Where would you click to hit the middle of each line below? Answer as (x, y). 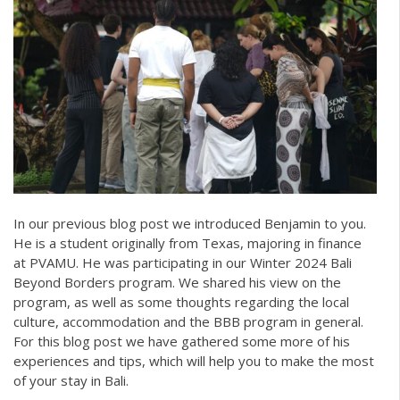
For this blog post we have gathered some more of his (182, 342)
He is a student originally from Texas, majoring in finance (187, 243)
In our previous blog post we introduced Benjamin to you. (190, 224)
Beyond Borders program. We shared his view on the (177, 283)
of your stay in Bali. (71, 381)
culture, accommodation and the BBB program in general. (188, 322)
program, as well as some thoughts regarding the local (181, 302)
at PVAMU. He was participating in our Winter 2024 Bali (183, 263)
